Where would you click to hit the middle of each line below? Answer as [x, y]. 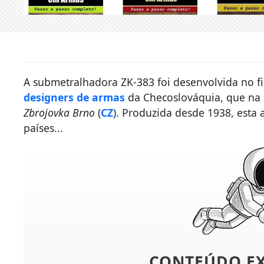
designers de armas [75, 98]
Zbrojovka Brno [60, 113]
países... [44, 128]
